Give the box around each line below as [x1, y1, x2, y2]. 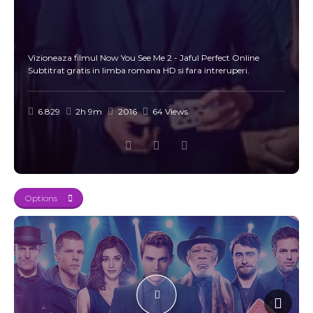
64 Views [150, 106, 188, 117]
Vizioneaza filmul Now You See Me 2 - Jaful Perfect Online [28, 52, 259, 63]
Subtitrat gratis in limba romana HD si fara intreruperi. [28, 65, 249, 75]
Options [24, 193, 57, 203]
